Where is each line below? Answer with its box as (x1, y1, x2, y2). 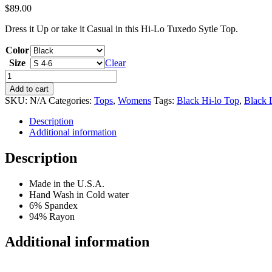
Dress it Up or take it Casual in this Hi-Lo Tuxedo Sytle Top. (5, 23, 238, 34)
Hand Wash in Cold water (29, 189, 129, 200)
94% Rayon (29, 211, 75, 222)
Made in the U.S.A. (29, 178, 104, 189)
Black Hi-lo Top (177, 95, 239, 106)
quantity (4, 123, 35, 134)
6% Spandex (29, 200, 78, 211)
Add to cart (10, 84, 49, 93)
